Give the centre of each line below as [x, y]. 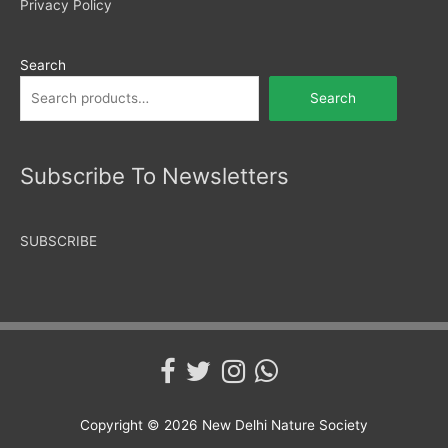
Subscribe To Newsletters [154, 176]
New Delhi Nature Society [285, 424]
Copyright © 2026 [141, 424]
